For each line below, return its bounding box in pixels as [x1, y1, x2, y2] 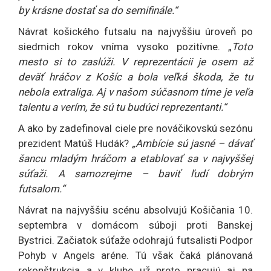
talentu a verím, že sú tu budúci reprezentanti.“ [18, 100, 226, 113]
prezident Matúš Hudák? [18, 137, 132, 149]
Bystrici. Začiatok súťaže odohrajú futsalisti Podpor [18, 233, 253, 246]
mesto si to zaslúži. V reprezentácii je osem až [18, 55, 253, 68]
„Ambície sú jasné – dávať [132, 137, 253, 149]
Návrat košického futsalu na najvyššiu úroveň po [18, 25, 253, 38]
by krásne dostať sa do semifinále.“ [18, 4, 177, 16]
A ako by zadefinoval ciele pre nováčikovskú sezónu [18, 122, 253, 134]
